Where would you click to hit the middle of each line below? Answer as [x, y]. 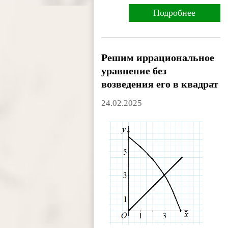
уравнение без [134, 71]
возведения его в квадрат [160, 84]
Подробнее [175, 13]
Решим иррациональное [158, 58]
